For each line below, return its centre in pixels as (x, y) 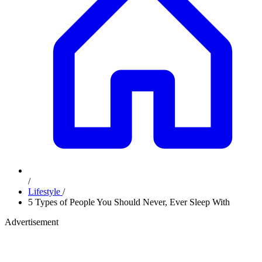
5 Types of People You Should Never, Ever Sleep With (129, 202)
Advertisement (32, 222)
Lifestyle (45, 192)
